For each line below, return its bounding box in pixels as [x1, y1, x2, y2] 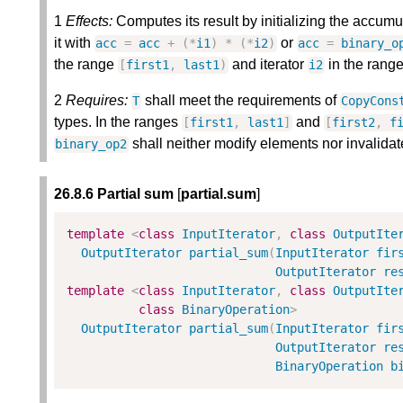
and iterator [228, 57, 308, 73]
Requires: [66, 93, 128, 109]
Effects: [66, 13, 112, 30]
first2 [332, 115, 376, 130]
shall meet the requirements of [140, 93, 340, 109]
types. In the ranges [54, 114, 182, 130]
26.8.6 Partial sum [54, 186, 174, 202]
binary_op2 [55, 137, 128, 152]
